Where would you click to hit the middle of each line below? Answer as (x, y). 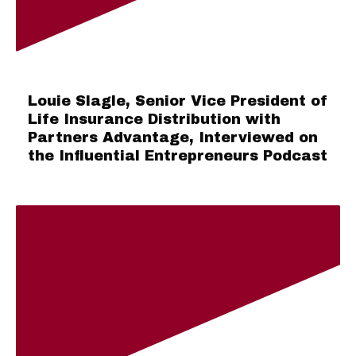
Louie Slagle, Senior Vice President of (178, 101)
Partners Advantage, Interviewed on (173, 138)
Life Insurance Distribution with (154, 120)
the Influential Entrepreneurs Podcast (178, 156)
